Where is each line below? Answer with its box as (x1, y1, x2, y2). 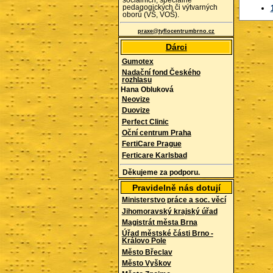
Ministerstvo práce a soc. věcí (121, 196, 226, 204)
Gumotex (121, 57, 154, 65)
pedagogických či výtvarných (122, 4, 218, 12)
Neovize (121, 96, 150, 104)
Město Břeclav (121, 248, 172, 256)
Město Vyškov (121, 259, 171, 267)
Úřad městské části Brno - (121, 230, 213, 238)
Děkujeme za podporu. (122, 169, 200, 177)
